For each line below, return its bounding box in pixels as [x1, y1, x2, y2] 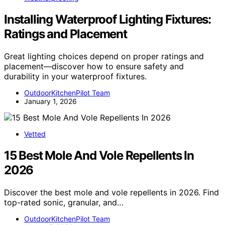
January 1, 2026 [24, 97, 77, 106]
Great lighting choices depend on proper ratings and [4, 51, 204, 62]
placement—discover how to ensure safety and [4, 61, 184, 72]
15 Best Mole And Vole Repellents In [4, 148, 194, 163]
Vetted [24, 130, 46, 139]
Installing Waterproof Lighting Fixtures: [4, 12, 211, 27]
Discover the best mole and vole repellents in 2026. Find [4, 187, 219, 198]
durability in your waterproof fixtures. [4, 71, 147, 82]
